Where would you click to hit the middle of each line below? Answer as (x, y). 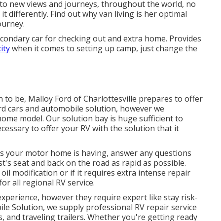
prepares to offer (170, 99)
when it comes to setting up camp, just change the (104, 48)
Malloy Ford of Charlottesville (82, 99)
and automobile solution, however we (94, 109)
